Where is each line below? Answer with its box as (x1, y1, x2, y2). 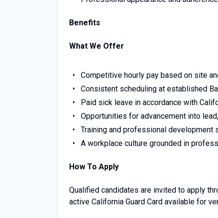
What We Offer (69, 41, 124, 51)
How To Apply (69, 162, 119, 171)
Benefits (69, 18, 100, 27)
